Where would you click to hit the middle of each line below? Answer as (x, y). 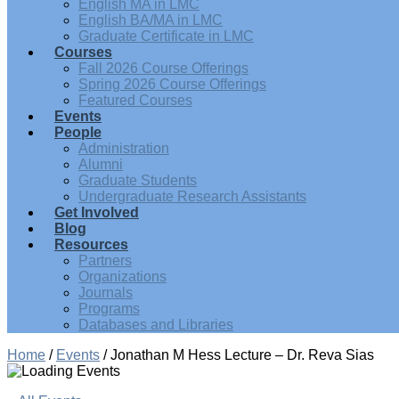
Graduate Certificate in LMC (166, 36)
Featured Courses (135, 100)
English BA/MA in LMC (151, 20)
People (78, 132)
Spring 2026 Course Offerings (172, 84)
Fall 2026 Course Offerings (163, 68)
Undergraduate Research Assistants (192, 196)
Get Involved (97, 212)
